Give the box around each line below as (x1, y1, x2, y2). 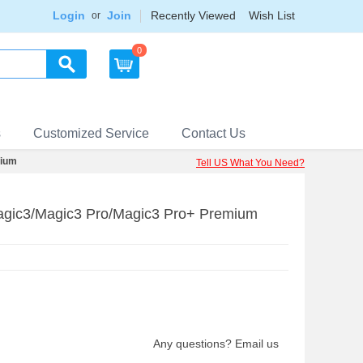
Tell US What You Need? (196, 157, 305, 169)
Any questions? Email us (153, 337, 279, 350)
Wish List (249, 9, 295, 22)
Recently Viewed (151, 9, 236, 22)
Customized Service (33, 126, 149, 140)
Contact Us (181, 126, 246, 140)
